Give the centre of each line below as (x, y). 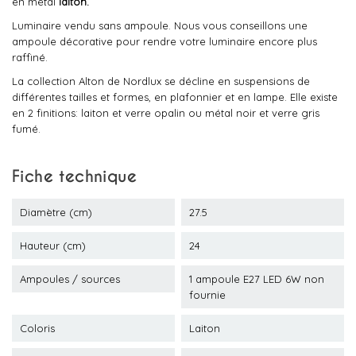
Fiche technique (74, 176)
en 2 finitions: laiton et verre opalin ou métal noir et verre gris (166, 113)
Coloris (37, 328)
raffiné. (30, 57)
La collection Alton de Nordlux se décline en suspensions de (161, 81)
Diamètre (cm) (56, 212)
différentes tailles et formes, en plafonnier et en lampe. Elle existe (175, 97)
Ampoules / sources (70, 279)
